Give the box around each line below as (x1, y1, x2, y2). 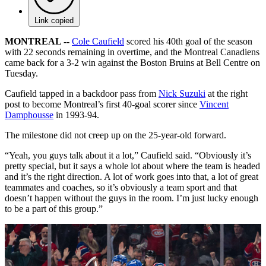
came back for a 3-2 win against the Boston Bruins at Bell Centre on (5, 57, 260, 68)
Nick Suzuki (159, 88, 205, 99)
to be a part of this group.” (5, 203, 103, 214)
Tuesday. (5, 68, 38, 78)
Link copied (34, 15, 74, 25)
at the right (205, 88, 248, 99)
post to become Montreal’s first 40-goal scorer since (5, 99, 199, 109)
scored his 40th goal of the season (124, 36, 252, 46)
